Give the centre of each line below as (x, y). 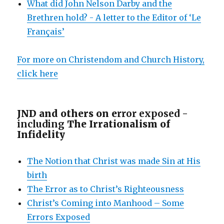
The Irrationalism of (119, 124)
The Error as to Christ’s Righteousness (106, 189)
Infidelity (41, 134)
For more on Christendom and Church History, (111, 59)
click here (38, 73)
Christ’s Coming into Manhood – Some (106, 203)
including (42, 124)
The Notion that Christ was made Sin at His (114, 161)
